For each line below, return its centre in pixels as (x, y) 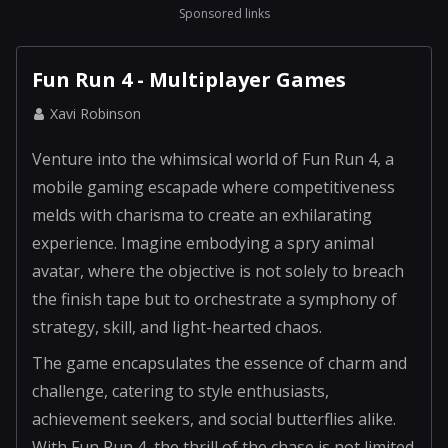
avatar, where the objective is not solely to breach (218, 270)
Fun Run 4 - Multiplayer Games (189, 79)
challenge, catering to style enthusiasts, (180, 390)
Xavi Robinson (95, 113)
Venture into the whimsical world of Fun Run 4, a (213, 158)
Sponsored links (224, 13)
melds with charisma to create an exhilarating (202, 214)
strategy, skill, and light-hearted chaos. (177, 326)
